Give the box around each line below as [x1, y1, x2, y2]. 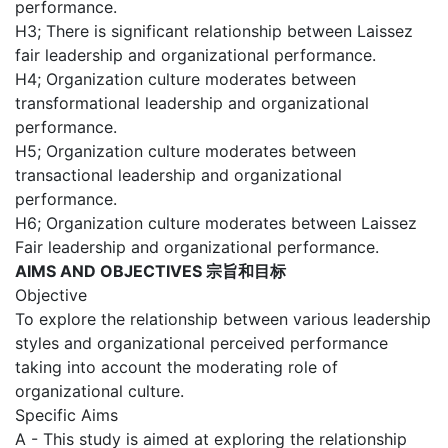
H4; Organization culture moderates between [15, 69, 356, 90]
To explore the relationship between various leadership [15, 309, 431, 330]
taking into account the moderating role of [15, 357, 338, 378]
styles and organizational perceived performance [15, 333, 388, 354]
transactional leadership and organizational [15, 165, 342, 186]
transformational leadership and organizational [15, 93, 369, 114]
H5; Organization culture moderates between [15, 141, 356, 162]
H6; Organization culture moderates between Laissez [15, 213, 417, 234]
